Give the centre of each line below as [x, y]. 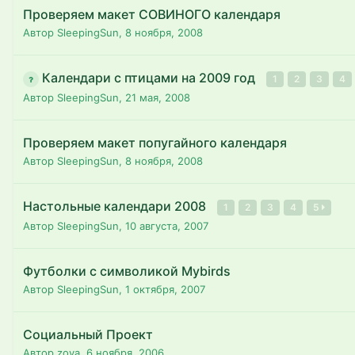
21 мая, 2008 [158, 97]
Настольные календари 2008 [116, 206]
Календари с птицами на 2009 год [150, 78]
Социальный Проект [88, 334]
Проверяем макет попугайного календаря [155, 143]
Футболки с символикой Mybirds [127, 271]
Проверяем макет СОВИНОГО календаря [152, 14]
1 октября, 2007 [165, 289]
